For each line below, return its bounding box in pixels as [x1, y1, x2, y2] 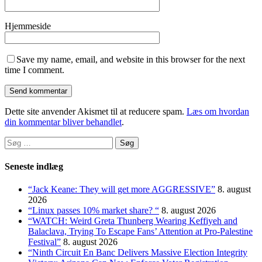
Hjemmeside [5, 20, 51, 31]
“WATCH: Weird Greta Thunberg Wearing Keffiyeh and [28, 216, 237, 226]
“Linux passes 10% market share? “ [28, 205, 159, 216]
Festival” [28, 237, 61, 247]
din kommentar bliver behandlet [5, 116, 122, 127]
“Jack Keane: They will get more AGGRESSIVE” [28, 184, 215, 195]
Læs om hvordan [187, 106, 249, 116]
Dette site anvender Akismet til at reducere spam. [5, 106, 187, 116]
